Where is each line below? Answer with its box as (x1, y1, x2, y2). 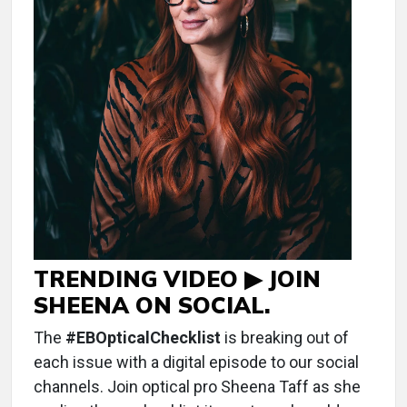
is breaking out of (221, 327, 349, 347)
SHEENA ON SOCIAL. (34, 290, 271, 319)
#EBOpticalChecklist (65, 327, 221, 347)
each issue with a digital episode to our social (34, 352, 359, 372)
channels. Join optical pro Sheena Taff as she (34, 376, 361, 396)
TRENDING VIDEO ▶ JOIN (34, 263, 321, 293)
